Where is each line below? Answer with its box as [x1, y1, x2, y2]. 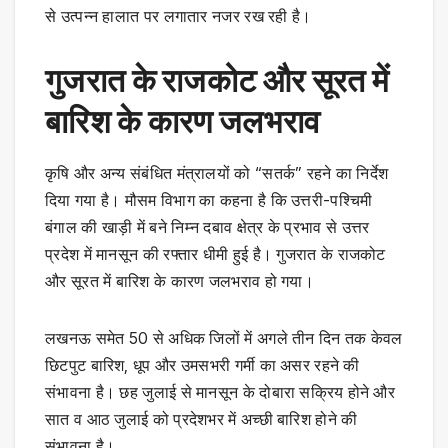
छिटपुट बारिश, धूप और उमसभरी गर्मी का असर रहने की [45, 355, 360, 376]
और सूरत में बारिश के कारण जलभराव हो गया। [45, 271, 315, 292]
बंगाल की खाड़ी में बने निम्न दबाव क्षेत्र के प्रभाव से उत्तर [45, 217, 370, 238]
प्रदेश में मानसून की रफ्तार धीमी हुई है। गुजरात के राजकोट [45, 244, 386, 265]
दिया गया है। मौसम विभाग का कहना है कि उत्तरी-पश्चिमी [45, 190, 373, 211]
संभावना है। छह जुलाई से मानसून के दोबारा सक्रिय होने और [45, 382, 396, 403]
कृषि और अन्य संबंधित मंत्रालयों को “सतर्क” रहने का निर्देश [45, 163, 389, 184]
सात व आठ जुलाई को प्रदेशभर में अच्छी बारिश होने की [45, 409, 358, 430]
